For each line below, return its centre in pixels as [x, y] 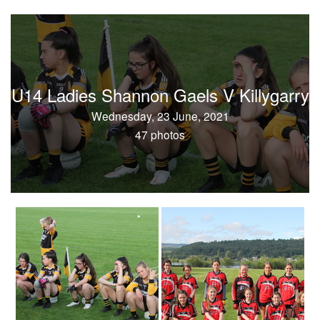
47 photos [160, 134]
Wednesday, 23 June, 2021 [160, 116]
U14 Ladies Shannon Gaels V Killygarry [160, 95]
